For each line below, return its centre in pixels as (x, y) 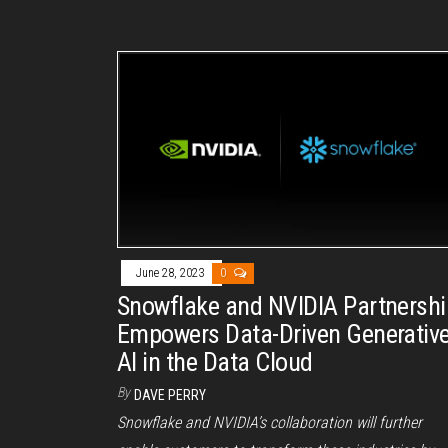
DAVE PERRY (170, 394)
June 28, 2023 (171, 272)
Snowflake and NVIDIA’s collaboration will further (269, 422)
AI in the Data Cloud (215, 361)
